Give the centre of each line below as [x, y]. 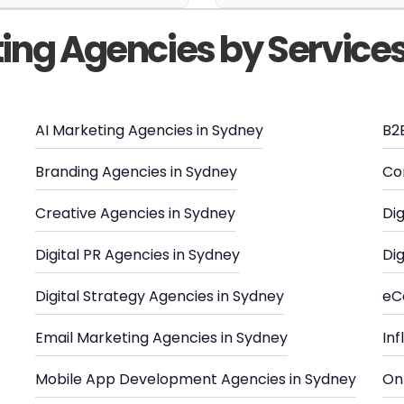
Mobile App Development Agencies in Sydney [196, 379]
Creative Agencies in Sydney [135, 213]
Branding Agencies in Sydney [136, 172]
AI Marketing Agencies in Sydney [149, 130]
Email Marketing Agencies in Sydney [161, 338]
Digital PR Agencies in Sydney [138, 255]
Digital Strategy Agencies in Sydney [160, 296]
